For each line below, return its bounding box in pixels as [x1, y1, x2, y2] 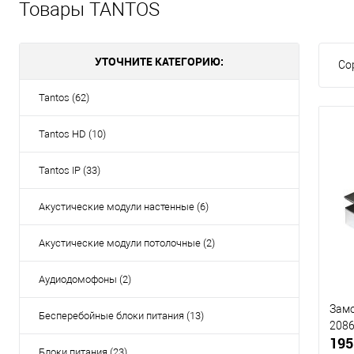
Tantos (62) [39, 92, 89, 104]
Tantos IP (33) [39, 164, 100, 177]
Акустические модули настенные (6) [39, 201, 209, 213]
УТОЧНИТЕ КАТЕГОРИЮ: [95, 54, 224, 70]
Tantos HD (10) [39, 128, 106, 141]
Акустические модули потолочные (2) [39, 237, 215, 250]
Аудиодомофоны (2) [39, 273, 131, 286]
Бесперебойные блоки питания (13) [39, 310, 204, 322]
